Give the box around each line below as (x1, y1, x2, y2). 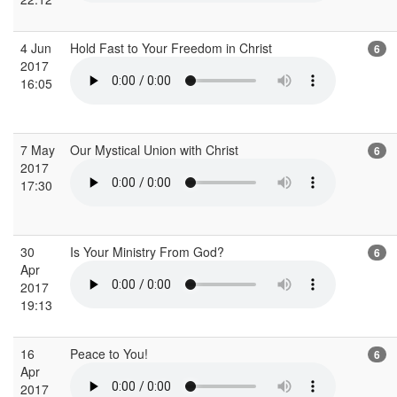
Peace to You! (70, 344, 152, 362)
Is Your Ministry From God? (70, 242, 228, 261)
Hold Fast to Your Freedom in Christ (70, 38, 276, 57)
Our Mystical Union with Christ (70, 140, 242, 159)
